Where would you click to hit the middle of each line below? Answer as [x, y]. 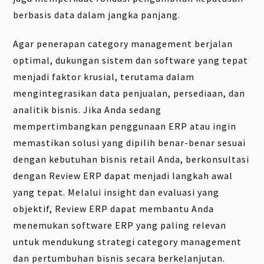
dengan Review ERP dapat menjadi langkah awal [123, 176]
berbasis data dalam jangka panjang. [97, 15]
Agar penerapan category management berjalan [123, 44]
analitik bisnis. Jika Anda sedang [88, 110]
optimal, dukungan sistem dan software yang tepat [131, 60]
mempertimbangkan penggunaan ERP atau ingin [125, 126]
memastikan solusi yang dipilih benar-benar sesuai [130, 143]
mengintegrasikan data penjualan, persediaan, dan [129, 93]
